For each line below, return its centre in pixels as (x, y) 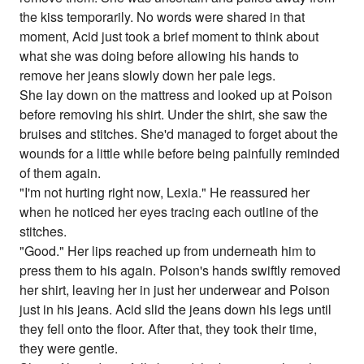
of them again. (61, 173)
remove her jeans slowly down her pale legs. (148, 76)
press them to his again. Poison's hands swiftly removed (180, 271)
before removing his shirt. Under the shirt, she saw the (174, 115)
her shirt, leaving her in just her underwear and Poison (175, 290)
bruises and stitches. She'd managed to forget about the (179, 134)
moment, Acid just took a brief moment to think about (169, 37)
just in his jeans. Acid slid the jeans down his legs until (176, 310)
